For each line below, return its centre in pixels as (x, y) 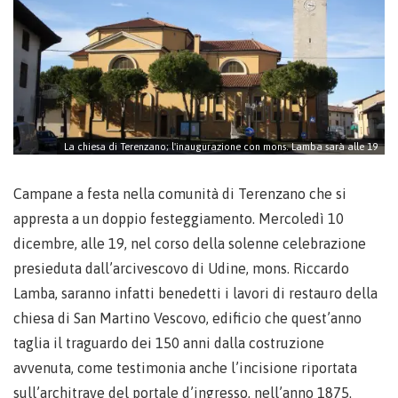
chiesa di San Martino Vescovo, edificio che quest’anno (187, 318)
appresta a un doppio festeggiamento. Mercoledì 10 (179, 219)
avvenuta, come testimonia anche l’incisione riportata (185, 368)
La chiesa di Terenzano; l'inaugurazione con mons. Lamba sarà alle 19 (221, 147)
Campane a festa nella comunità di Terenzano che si (180, 194)
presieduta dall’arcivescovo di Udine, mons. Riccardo (181, 269)
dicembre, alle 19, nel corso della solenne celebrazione (190, 244)
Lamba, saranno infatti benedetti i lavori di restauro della (195, 294)
